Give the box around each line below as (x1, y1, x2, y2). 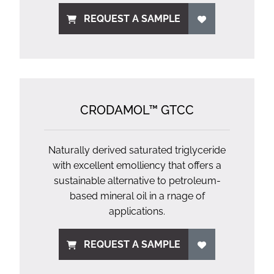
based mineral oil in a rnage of (69, 190, 205, 202)
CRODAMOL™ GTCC (80, 103, 194, 117)
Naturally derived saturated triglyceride (48, 144, 226, 156)
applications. (109, 206, 165, 217)
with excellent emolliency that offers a (53, 160, 221, 171)
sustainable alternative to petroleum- (53, 175, 221, 187)
